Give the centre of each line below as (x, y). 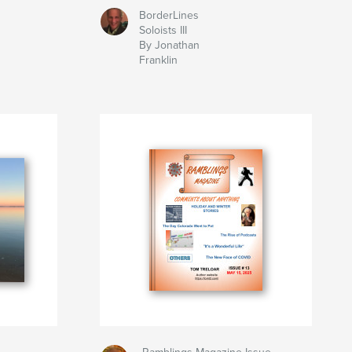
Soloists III (163, 31)
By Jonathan (169, 46)
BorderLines (169, 16)
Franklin (158, 60)
